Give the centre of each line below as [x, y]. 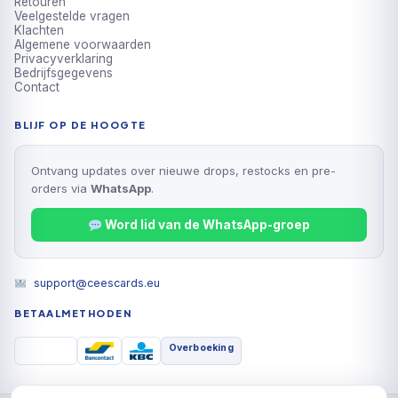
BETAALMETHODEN [73, 314]
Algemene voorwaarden [83, 45]
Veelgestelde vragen [72, 16]
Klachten [39, 31]
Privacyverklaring [64, 59]
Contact [37, 88]
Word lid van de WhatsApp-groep [206, 225]
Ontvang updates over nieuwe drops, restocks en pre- [183, 171]
